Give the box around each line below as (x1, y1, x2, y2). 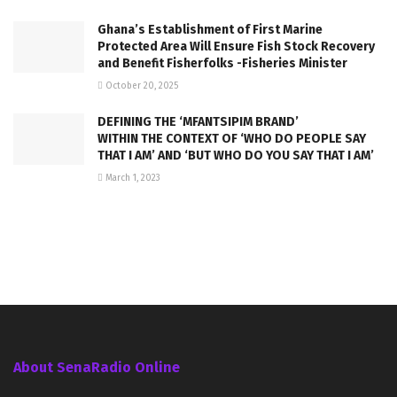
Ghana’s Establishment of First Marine (97, 22, 323, 38)
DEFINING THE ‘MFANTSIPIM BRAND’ (97, 114, 299, 130)
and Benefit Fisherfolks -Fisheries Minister (97, 56, 347, 72)
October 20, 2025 (103, 81, 178, 92)
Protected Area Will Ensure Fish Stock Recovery (97, 39, 375, 55)
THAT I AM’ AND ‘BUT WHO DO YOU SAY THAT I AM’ (97, 148, 374, 164)
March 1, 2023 (103, 173, 160, 184)
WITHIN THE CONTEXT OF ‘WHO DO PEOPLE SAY (97, 131, 366, 147)
